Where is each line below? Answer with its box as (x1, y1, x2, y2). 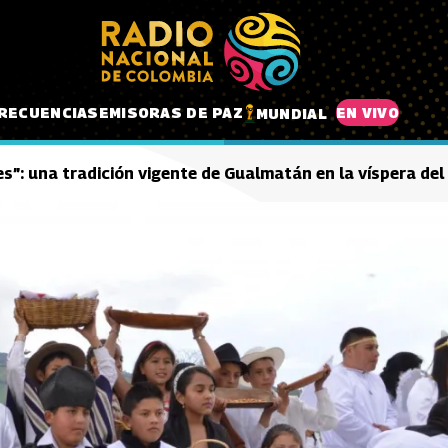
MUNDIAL (255, 104, 327, 122)
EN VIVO (335, 103, 399, 121)
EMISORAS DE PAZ (98, 103, 243, 121)
